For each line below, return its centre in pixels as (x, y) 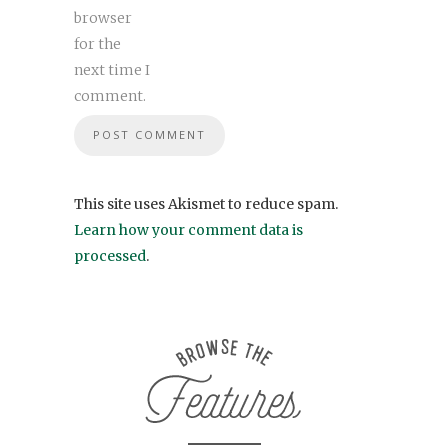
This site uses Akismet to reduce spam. (206, 203)
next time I (112, 69)
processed (110, 255)
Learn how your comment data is (188, 229)
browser (103, 17)
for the (97, 43)
